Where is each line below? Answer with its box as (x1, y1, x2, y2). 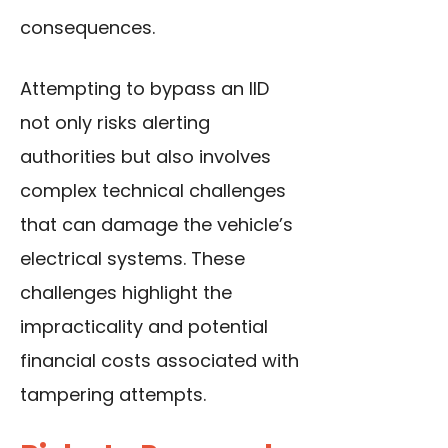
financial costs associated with (20, 348, 299, 374)
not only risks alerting (20, 110, 210, 136)
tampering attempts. (20, 382, 206, 408)
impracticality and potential (20, 314, 268, 340)
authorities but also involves (20, 144, 271, 170)
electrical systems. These (20, 246, 245, 272)
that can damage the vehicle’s (20, 212, 293, 238)
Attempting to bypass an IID (20, 76, 269, 102)
